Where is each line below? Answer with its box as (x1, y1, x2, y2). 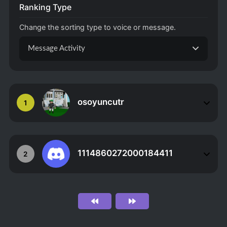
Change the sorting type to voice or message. (19, 23, 176, 32)
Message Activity (27, 45, 85, 53)
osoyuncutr (77, 97, 124, 107)
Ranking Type (19, 2, 71, 13)
